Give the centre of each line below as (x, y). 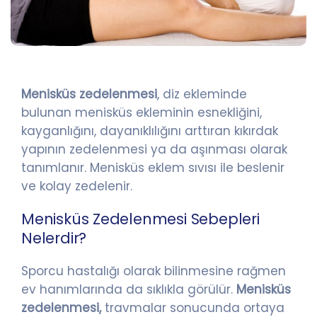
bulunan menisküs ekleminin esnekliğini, (142, 112)
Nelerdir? (54, 238)
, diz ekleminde (202, 94)
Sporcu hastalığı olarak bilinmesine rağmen (154, 271)
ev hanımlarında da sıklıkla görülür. (129, 289)
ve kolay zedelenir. (77, 186)
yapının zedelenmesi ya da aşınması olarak (154, 149)
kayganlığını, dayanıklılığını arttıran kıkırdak (150, 131)
